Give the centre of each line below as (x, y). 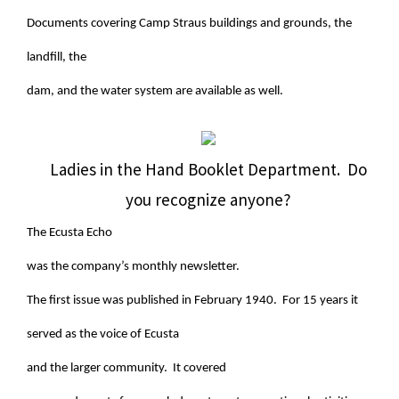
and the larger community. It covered (126, 368)
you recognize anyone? (208, 199)
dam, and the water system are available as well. (155, 91)
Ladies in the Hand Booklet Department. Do (208, 169)
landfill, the (57, 57)
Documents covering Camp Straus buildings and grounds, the (189, 23)
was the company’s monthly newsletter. (134, 266)
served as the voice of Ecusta (103, 334)
